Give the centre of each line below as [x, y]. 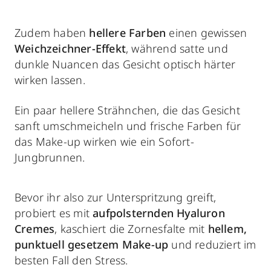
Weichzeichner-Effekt [70, 48]
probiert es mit [54, 213]
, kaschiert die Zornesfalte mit [131, 228]
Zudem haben [52, 32]
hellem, [227, 228]
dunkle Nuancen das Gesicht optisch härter [125, 64]
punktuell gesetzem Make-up [93, 244]
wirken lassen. [50, 80]
